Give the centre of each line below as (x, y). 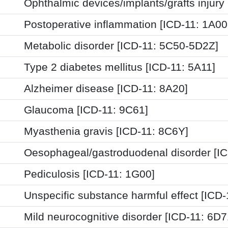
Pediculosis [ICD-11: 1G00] (89, 174)
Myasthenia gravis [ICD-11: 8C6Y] (106, 131)
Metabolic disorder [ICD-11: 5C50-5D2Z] (121, 46)
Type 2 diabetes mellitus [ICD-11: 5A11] (120, 67)
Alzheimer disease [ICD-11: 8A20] (106, 88)
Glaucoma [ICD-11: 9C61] (86, 110)
